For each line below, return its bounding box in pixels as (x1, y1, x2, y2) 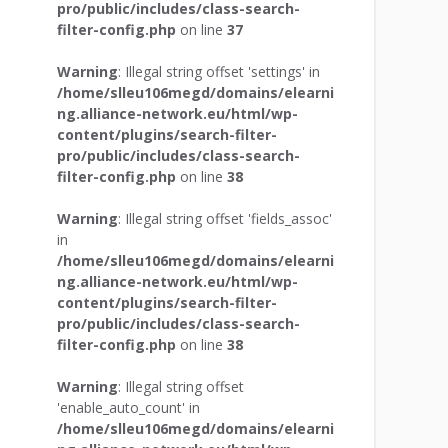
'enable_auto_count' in (56, 397, 200, 417)
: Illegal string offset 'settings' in (117, 61, 320, 81)
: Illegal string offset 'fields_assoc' (117, 208, 332, 228)
